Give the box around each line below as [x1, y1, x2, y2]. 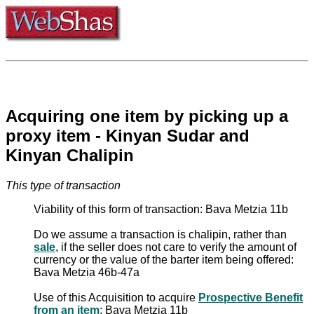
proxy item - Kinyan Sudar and [6, 125, 250, 145]
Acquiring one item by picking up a [6, 106, 288, 125]
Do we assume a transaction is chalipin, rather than [34, 228, 287, 240]
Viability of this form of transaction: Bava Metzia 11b [34, 203, 288, 215]
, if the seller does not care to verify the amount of [55, 240, 296, 253]
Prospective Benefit [198, 291, 303, 303]
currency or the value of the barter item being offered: [34, 253, 294, 266]
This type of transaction [6, 179, 121, 191]
